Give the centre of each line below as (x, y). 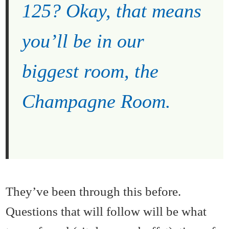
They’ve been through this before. (94, 191)
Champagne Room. (96, 101)
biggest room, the (90, 71)
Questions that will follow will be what (106, 211)
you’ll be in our (83, 41)
